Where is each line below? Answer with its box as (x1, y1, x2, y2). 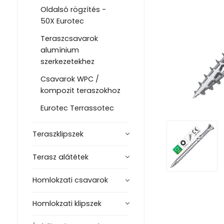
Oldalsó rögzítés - (40, 4, 106, 15)
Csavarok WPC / (40, 74, 99, 84)
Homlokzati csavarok (32, 175, 108, 185)
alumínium (40, 45, 79, 55)
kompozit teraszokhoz (40, 85, 120, 96)
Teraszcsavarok (40, 33, 98, 44)
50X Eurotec (40, 16, 84, 26)
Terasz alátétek (32, 151, 88, 162)
